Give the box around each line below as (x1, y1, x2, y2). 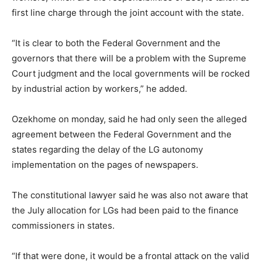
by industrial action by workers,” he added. (12, 82, 187, 94)
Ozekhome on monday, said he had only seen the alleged (12, 113, 247, 125)
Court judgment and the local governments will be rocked (12, 67, 250, 79)
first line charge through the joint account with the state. (12, 6, 244, 18)
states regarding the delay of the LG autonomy (12, 143, 203, 155)
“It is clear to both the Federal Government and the (12, 37, 220, 49)
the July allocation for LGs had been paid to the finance (12, 204, 239, 216)
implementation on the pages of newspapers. (12, 158, 198, 170)
